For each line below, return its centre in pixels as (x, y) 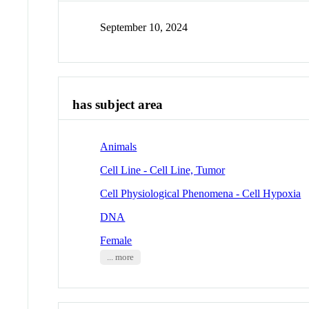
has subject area (118, 105)
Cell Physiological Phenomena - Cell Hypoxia (201, 193)
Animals (119, 146)
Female (116, 240)
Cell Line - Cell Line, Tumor (163, 170)
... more (120, 257)
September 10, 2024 (144, 28)
